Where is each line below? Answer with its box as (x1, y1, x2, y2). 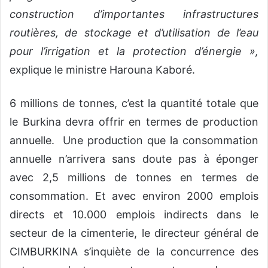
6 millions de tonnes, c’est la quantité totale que (10, 96, 258, 109)
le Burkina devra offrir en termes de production (10, 115, 258, 128)
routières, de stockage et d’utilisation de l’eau (10, 26, 258, 39)
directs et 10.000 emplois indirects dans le (10, 208, 258, 221)
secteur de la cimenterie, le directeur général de (10, 226, 258, 239)
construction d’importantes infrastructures (10, 7, 258, 20)
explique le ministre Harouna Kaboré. (10, 63, 195, 76)
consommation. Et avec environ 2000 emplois (10, 189, 258, 202)
